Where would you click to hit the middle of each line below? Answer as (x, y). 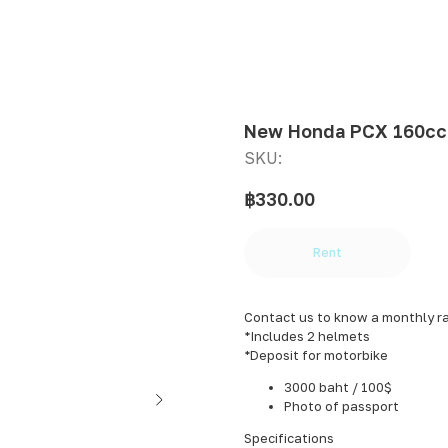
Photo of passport (341, 406)
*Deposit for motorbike (316, 355)
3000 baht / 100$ (338, 387)
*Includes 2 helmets (307, 336)
